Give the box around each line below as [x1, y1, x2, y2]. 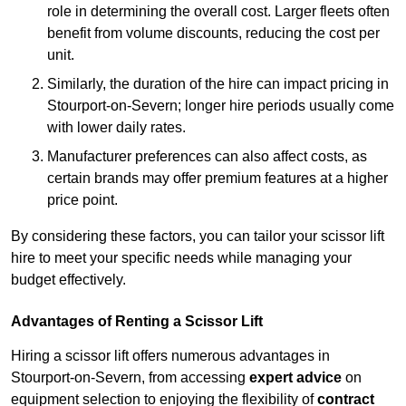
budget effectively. [11, 272, 126, 288]
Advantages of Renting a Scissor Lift [11, 314, 263, 330]
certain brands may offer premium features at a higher [47, 170, 388, 187]
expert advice [249, 370, 342, 386]
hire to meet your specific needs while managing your [11, 250, 352, 266]
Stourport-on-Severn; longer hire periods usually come [47, 98, 394, 114]
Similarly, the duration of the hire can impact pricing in [47, 76, 389, 92]
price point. [47, 192, 118, 208]
